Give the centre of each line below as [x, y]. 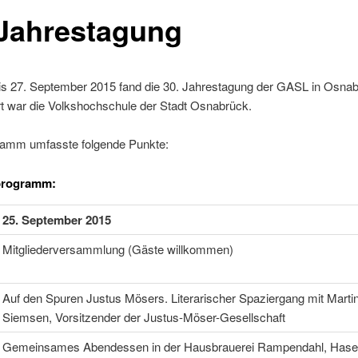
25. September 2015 [56, 219]
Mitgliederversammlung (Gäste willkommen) [117, 249]
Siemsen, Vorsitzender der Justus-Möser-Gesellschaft [143, 316]
